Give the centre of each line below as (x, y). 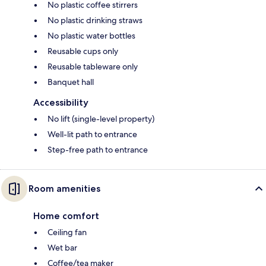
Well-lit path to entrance (92, 134)
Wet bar (62, 247)
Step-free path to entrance (98, 149)
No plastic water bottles (91, 35)
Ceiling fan (67, 232)
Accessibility (61, 102)
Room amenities (64, 188)
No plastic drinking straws (95, 20)
